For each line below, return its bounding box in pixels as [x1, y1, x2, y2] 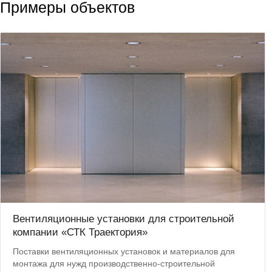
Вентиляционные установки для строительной [13, 213, 234, 225]
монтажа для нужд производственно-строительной [13, 259, 215, 268]
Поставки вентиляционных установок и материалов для [13, 246, 235, 256]
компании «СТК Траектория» [13, 226, 148, 238]
